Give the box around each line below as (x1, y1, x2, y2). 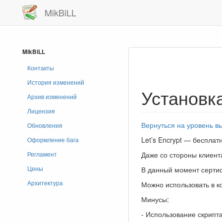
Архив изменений (27, 92, 77, 101)
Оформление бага (27, 135, 79, 144)
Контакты (27, 63, 54, 72)
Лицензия (27, 107, 55, 115)
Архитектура (27, 178, 63, 187)
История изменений (27, 78, 84, 86)
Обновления (27, 121, 62, 129)
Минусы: (141, 194, 169, 204)
